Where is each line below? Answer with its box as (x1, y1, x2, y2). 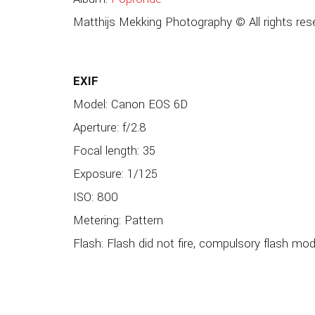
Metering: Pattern (72, 212, 163, 229)
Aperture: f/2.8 (72, 120, 146, 136)
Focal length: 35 (72, 143, 155, 160)
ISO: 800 (72, 189, 118, 206)
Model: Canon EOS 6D (72, 96, 188, 113)
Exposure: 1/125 (72, 166, 157, 183)
